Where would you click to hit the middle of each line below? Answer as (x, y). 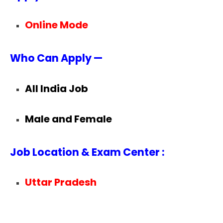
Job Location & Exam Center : (87, 152)
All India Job (56, 88)
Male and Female (68, 119)
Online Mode (57, 25)
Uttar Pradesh (61, 182)
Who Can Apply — (56, 58)
